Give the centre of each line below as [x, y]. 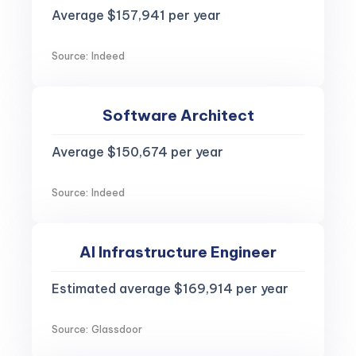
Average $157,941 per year [136, 15]
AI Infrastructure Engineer [178, 252]
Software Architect [178, 116]
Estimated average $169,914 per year [170, 288]
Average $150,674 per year [137, 151]
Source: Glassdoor [97, 330]
